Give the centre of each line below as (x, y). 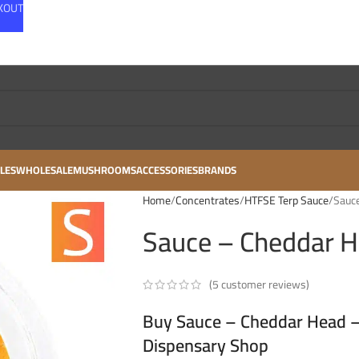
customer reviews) (264, 284)
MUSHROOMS (105, 170)
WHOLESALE (44, 170)
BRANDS (217, 170)
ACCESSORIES (167, 170)
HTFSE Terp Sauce (286, 200)
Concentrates (207, 200)
